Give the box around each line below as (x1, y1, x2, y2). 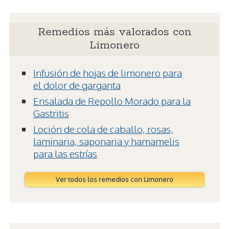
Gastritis (33, 107, 69, 120)
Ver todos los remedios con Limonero (56, 175, 173, 184)
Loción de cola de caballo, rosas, (33, 123, 173, 135)
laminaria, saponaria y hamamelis (33, 135, 179, 148)
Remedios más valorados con (37, 25, 192, 40)
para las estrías (33, 147, 97, 160)
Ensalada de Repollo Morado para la (33, 95, 191, 107)
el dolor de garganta (33, 79, 121, 91)
